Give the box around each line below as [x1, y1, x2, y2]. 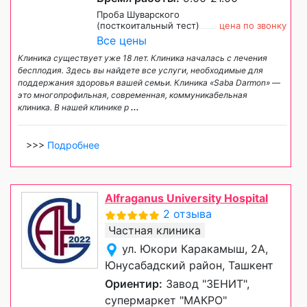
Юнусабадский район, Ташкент [105, 258, 273, 272]
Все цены [97, 33, 147, 47]
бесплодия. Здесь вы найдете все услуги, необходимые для [18, 64, 263, 75]
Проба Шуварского [97, 8, 180, 20]
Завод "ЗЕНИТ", [162, 276, 249, 291]
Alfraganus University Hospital [105, 191, 268, 205]
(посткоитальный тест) [97, 19, 199, 31]
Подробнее [47, 138, 99, 151]
